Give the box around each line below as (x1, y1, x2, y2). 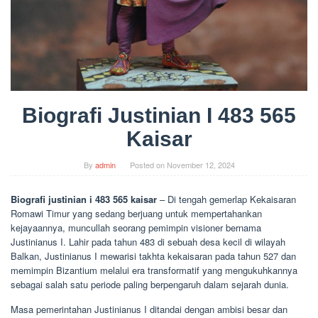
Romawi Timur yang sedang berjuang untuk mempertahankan (11, 207, 262, 220)
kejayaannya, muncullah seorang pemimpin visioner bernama (11, 221, 261, 234)
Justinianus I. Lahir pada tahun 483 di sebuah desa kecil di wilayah (11, 235, 285, 248)
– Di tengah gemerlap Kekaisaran (157, 192, 296, 206)
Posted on (129, 159, 167, 170)
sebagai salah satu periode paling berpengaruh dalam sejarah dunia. (11, 278, 289, 291)
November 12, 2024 (166, 159, 235, 170)
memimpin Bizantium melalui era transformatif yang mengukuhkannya (11, 263, 297, 277)
